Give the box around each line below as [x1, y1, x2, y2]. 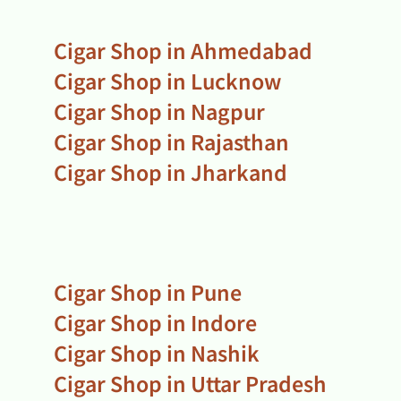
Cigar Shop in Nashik [54, 337, 260, 368]
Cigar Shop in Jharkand [54, 156, 287, 187]
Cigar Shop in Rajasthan [54, 125, 289, 157]
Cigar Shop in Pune [54, 276, 242, 307]
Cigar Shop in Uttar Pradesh [54, 367, 327, 398]
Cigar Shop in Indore [54, 306, 257, 337]
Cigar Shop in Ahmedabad [54, 34, 312, 65]
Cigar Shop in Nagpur [54, 95, 265, 126]
